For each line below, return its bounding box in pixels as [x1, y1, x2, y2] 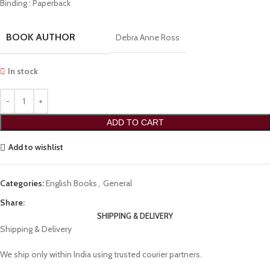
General [103, 177, 132, 189]
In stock [8, 65, 38, 77]
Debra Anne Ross [116, 31, 180, 43]
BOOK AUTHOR [6, 31, 75, 43]
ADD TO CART [106, 117, 164, 127]
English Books [46, 177, 97, 189]
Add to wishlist [8, 142, 63, 153]
